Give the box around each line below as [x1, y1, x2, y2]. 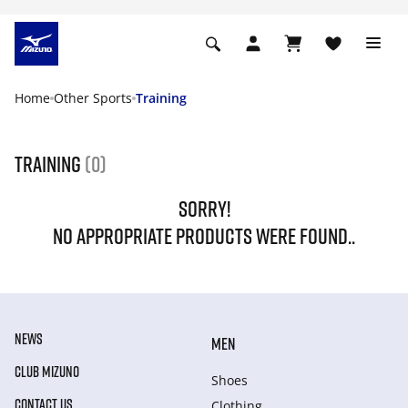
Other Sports [54, 89, 132, 107]
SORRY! [178, 195, 230, 221]
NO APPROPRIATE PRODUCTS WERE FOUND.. [53, 222, 355, 249]
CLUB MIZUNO [15, 362, 79, 381]
